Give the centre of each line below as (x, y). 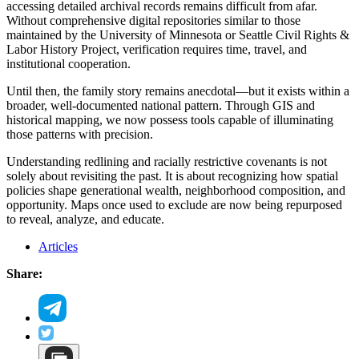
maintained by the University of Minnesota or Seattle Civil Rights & (178, 34)
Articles (58, 246)
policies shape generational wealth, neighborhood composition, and (176, 190)
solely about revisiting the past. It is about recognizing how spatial (172, 175)
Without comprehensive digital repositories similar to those (153, 20)
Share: (24, 273)
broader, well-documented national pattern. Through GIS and (161, 105)
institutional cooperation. (69, 63)
